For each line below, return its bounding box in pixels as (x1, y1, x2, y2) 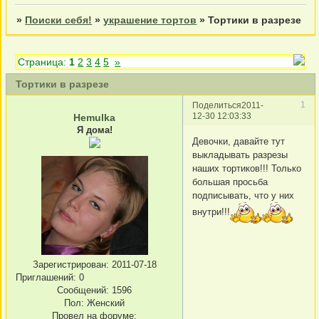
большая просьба (192, 176, 268, 187)
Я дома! (76, 125, 113, 136)
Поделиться (192, 100, 241, 110)
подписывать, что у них (192, 189, 294, 201)
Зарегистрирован (32, 258, 106, 270)
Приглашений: (16, 271, 76, 283)
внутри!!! (192, 206, 230, 218)
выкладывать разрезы (192, 149, 288, 160)
